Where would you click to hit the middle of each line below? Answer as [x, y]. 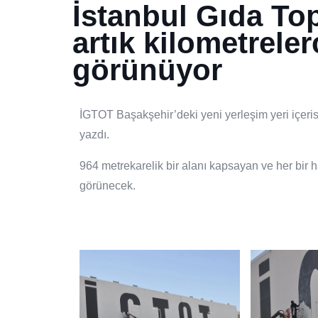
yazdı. [94, 135]
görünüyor [147, 70]
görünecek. [108, 186]
